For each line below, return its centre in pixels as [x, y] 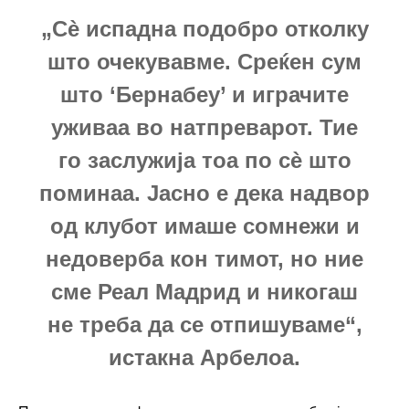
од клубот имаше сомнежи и [204, 225]
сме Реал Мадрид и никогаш [204, 291]
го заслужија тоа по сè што [204, 160]
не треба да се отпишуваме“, [204, 324]
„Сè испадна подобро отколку [204, 28]
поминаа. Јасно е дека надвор [204, 193]
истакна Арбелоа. [204, 357]
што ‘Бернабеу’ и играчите [204, 94]
